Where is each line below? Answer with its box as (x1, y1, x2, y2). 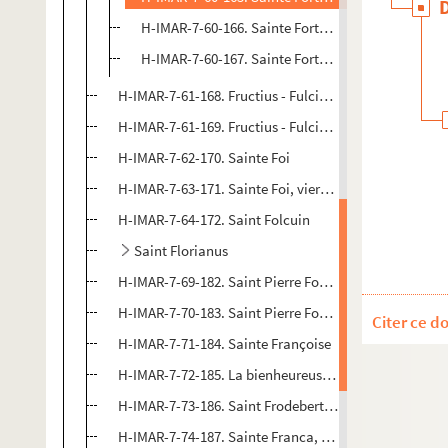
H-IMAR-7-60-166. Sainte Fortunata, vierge (141, 18, 401, 37)
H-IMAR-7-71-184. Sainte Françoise (118, 334, 331, 353)
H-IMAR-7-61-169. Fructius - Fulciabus (118, 117, 349, 136)
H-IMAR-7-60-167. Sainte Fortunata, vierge (141, 49, 401, 68)
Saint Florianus (134, 241, 228, 260)
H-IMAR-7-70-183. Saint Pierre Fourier (118, 303, 348, 322)
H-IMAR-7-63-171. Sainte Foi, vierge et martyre (118, 179, 402, 198)
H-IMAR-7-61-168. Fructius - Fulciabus (118, 86, 349, 105)
